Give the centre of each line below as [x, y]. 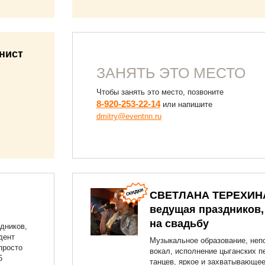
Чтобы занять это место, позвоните [160, 92]
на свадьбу [179, 224]
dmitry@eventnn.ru [129, 116]
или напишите [186, 104]
